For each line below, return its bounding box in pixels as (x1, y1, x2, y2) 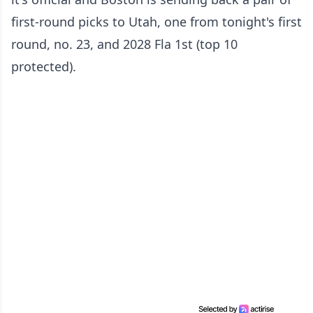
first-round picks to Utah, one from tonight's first (11, 13, 302, 30)
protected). (11, 57, 76, 75)
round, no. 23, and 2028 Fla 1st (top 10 (11, 35, 238, 52)
